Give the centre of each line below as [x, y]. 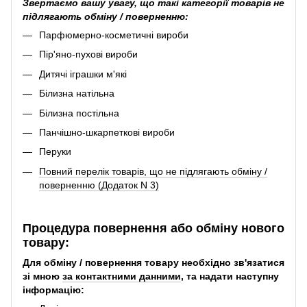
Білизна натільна [77, 94]
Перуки [55, 152]
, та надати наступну [230, 277]
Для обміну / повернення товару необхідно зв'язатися [153, 263]
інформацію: [53, 290]
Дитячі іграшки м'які [83, 74]
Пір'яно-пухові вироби [88, 54]
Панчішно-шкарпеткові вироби [107, 133]
